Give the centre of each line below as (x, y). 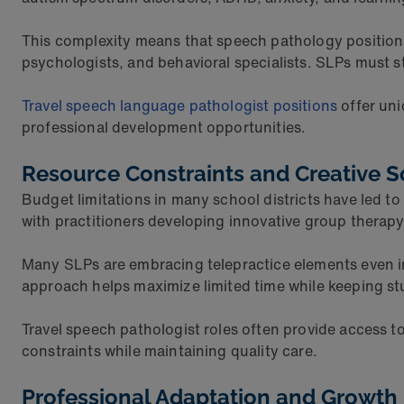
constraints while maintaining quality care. (170, 351)
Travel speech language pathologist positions (180, 106)
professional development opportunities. (164, 127)
